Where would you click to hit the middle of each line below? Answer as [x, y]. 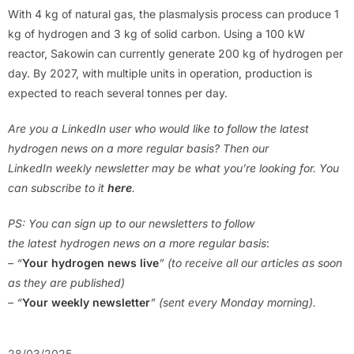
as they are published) [66, 283]
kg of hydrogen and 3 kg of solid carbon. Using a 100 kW [156, 34]
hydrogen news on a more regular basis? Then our [138, 149]
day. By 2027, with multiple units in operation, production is [160, 73]
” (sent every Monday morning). [233, 303]
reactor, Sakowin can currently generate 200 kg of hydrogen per [175, 54]
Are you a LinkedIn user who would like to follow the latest [158, 129]
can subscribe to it [58, 188]
